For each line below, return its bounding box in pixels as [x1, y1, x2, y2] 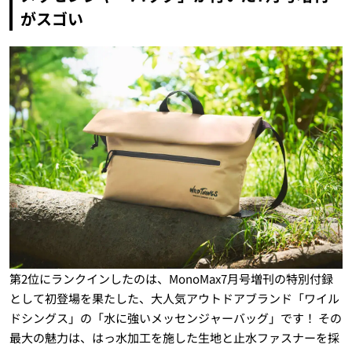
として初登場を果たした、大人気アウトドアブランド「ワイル [9, 290, 339, 306]
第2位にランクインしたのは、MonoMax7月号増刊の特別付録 [9, 270, 333, 287]
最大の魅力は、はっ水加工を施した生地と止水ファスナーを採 [9, 329, 339, 346]
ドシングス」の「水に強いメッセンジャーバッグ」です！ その [9, 310, 342, 326]
